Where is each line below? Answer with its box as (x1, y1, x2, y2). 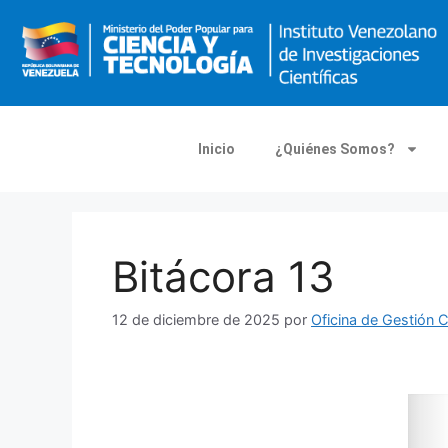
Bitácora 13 (112, 250, 335, 302)
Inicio (198, 140, 235, 157)
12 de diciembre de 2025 (112, 311, 280, 329)
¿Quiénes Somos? (275, 140, 395, 157)
